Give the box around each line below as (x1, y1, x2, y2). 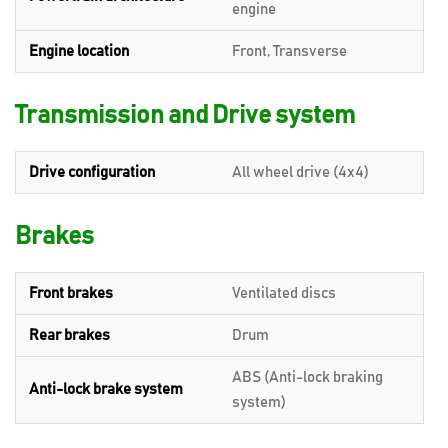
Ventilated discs (232, 285, 336, 301)
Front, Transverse (232, 43, 347, 59)
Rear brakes (29, 327, 110, 343)
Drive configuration (29, 164, 155, 180)
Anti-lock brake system (29, 381, 183, 397)
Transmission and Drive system (15, 102, 355, 128)
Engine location (29, 43, 129, 59)
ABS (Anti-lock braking (232, 369, 383, 385)
